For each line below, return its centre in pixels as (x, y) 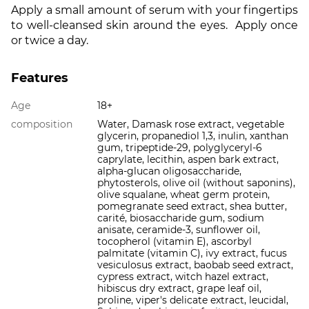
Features (40, 78)
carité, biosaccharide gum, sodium (181, 218)
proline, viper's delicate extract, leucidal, (193, 300)
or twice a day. (50, 41)
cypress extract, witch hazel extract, (183, 277)
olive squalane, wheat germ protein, (183, 195)
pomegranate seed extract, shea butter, (192, 207)
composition (42, 124)
